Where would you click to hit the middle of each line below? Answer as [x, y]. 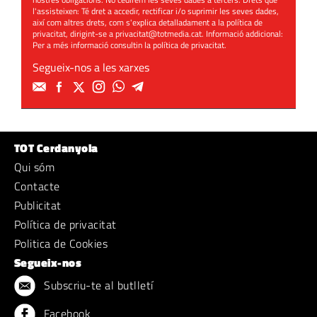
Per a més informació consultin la [93, 45]
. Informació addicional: [242, 34]
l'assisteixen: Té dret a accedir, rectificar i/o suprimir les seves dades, [156, 11]
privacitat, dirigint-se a [74, 34]
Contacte [37, 186]
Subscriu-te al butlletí [97, 285]
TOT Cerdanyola [56, 148]
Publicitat [38, 205]
